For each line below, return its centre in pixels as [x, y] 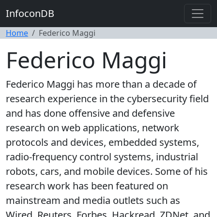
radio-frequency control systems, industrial [102, 157]
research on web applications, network [93, 128]
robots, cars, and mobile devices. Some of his [107, 171]
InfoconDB [30, 13]
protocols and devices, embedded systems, [102, 142]
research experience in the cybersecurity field [107, 99]
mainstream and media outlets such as [93, 200]
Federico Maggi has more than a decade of [101, 84]
